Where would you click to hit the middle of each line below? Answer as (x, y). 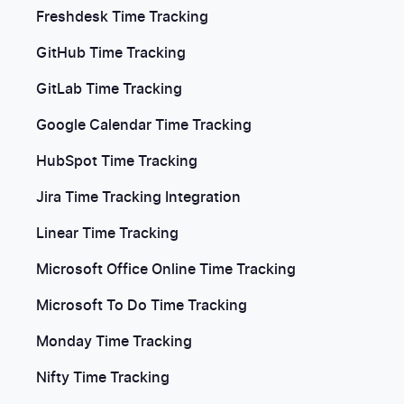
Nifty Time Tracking (103, 378)
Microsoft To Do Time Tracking (142, 306)
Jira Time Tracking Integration (138, 197)
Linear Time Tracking (107, 234)
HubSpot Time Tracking (117, 161)
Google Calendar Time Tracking (144, 125)
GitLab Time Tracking (109, 89)
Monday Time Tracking (114, 342)
